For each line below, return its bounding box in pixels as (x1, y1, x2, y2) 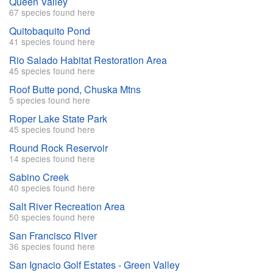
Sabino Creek (9, 170, 69, 185)
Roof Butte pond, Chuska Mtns (9, 82, 141, 97)
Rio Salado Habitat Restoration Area (9, 53, 167, 68)
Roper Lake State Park (9, 112, 107, 126)
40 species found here (9, 182, 95, 194)
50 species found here (9, 211, 95, 224)
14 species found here (9, 152, 95, 165)
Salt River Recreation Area (9, 199, 125, 214)
